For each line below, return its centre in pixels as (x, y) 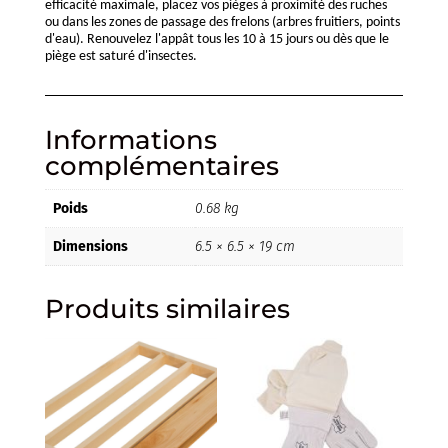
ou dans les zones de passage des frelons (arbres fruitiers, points (222, 23)
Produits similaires (167, 309)
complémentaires (161, 166)
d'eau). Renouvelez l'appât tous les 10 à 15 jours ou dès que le (216, 40)
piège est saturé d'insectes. (120, 57)
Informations (130, 140)
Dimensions (90, 247)
